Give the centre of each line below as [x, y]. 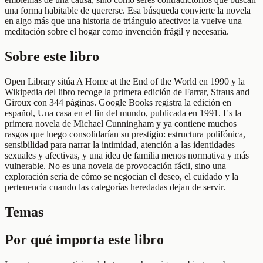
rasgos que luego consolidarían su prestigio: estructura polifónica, [125, 134]
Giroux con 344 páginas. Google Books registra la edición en [118, 103]
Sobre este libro [52, 57]
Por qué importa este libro [84, 240]
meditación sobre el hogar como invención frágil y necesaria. [117, 32]
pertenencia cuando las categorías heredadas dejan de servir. [115, 187]
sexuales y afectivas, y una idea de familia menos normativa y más [127, 156]
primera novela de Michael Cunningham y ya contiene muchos [121, 124]
